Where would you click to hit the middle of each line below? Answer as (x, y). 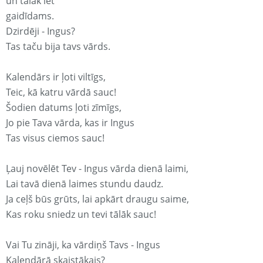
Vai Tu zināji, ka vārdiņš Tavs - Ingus (83, 245)
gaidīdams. (30, 16)
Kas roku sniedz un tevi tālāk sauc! (81, 215)
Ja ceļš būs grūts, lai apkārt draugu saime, (97, 199)
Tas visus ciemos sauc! (55, 138)
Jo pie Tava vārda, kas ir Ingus (70, 123)
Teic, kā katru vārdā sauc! (61, 92)
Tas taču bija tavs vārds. (58, 47)
